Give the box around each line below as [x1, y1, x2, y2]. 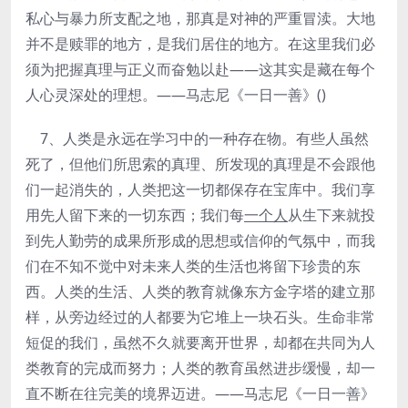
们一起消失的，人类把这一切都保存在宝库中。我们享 [25, 179, 375, 199]
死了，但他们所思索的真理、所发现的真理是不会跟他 [25, 154, 375, 174]
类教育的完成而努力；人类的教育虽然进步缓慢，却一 [25, 358, 375, 378]
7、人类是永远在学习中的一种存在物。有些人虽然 [25, 128, 369, 148]
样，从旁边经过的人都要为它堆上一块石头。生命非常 [25, 307, 375, 327]
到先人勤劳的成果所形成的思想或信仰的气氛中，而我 [25, 230, 375, 250]
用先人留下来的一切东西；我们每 [25, 205, 244, 225]
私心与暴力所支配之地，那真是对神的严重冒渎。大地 [25, 8, 375, 28]
